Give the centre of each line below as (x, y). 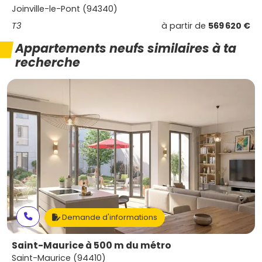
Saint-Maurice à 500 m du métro (92, 245)
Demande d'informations (109, 217)
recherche (48, 62)
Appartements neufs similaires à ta (126, 48)
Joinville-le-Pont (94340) (65, 9)
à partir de (185, 26)
